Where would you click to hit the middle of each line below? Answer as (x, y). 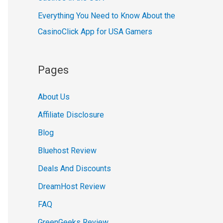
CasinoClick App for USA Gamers (95, 31)
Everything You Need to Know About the (107, 15)
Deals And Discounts (74, 169)
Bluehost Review (67, 151)
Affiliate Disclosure (71, 115)
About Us (54, 97)
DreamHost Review (72, 187)
